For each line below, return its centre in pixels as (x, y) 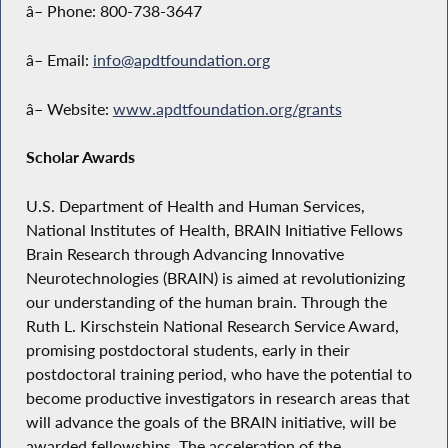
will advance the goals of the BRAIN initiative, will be (210, 422)
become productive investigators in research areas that (217, 398)
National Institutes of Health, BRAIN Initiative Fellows (214, 230)
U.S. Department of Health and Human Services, (195, 206)
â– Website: (69, 108)
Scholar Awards (80, 157)
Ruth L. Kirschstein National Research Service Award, (212, 326)
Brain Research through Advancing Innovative (184, 254)
